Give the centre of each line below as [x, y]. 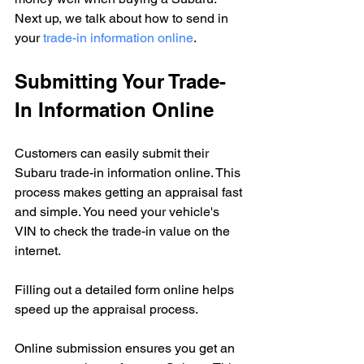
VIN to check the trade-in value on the [124, 231]
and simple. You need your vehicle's [119, 211]
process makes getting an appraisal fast [130, 192]
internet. [38, 250]
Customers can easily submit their [113, 153]
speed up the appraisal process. [106, 309]
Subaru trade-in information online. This [129, 172]
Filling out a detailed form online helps [126, 289]
